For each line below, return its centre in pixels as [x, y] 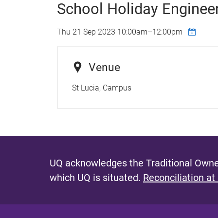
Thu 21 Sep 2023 [87, 32]
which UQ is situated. [96, 177]
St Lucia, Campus [101, 88]
